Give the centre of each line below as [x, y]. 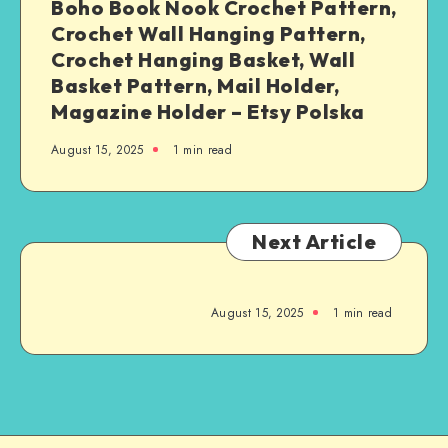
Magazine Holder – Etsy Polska [208, 111]
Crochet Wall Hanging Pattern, [208, 33]
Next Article [314, 241]
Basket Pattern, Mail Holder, [195, 85]
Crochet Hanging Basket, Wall [203, 59]
